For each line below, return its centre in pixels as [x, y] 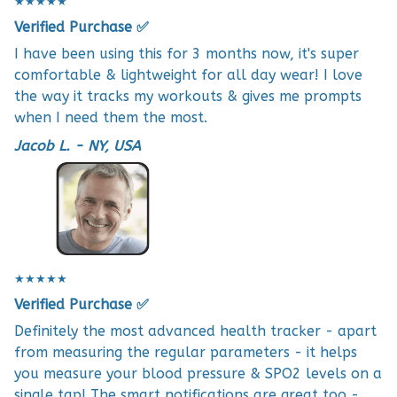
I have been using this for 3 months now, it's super [187, 54]
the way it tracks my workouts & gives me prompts [188, 97]
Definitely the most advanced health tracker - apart [195, 331]
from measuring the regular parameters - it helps [186, 353]
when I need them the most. [111, 118]
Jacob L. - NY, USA [78, 145]
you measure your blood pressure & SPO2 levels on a [198, 374]
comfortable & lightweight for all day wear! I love [188, 75]
